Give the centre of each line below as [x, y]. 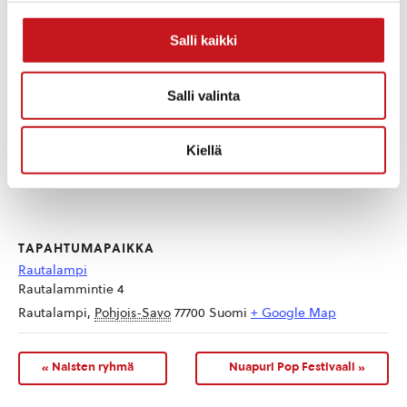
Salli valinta [203, 95]
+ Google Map [293, 313]
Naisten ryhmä [91, 367]
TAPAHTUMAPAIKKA [86, 248]
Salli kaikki [203, 40]
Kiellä [203, 150]
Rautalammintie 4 [71, 289]
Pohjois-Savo [133, 313]
